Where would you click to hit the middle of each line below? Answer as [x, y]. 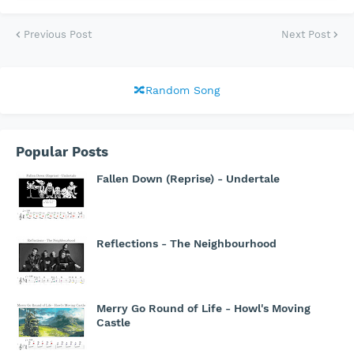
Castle [113, 323]
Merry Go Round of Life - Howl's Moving [203, 309]
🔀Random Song [177, 90]
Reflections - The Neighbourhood [186, 244]
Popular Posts [62, 152]
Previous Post [58, 35]
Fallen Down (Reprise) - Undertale [188, 179]
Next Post [306, 35]
